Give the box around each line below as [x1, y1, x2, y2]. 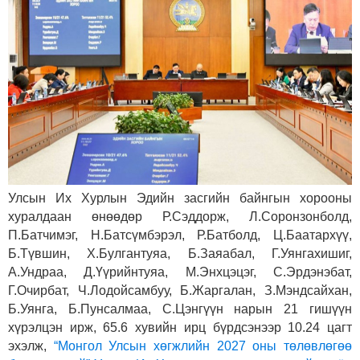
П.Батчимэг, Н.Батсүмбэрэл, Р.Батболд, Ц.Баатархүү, [8, 227, 352, 242]
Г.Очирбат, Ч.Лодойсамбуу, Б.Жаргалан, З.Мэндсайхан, [8, 283, 352, 297]
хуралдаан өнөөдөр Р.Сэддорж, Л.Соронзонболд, [8, 209, 352, 223]
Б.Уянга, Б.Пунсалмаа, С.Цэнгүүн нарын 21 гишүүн [8, 301, 352, 316]
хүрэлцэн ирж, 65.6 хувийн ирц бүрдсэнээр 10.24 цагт [8, 320, 352, 334]
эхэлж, [8, 338, 54, 353]
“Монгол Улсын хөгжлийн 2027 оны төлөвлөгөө [53, 338, 353, 353]
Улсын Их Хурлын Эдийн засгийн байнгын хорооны [8, 190, 352, 205]
